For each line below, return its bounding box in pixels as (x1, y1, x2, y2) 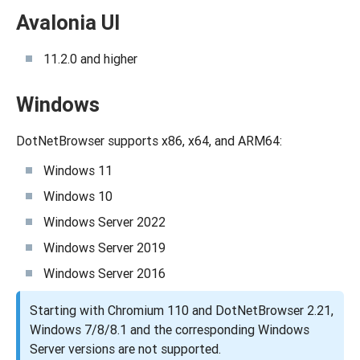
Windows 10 (43, 188, 112, 204)
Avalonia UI (16, 10, 120, 35)
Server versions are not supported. (30, 341, 221, 357)
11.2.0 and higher (43, 51, 137, 67)
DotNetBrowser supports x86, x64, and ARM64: (16, 133, 282, 149)
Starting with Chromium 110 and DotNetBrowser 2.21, (30, 302, 333, 318)
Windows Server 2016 (43, 265, 166, 281)
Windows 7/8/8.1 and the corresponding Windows (30, 321, 309, 337)
